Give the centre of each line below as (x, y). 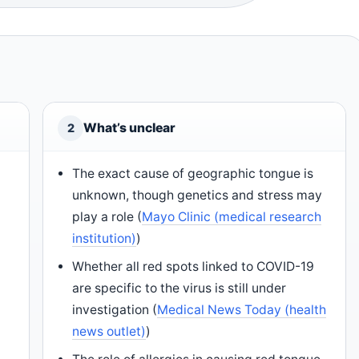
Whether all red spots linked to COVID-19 (194, 266)
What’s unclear (129, 128)
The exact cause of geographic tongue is (193, 173)
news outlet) (109, 331)
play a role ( (107, 217)
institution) (105, 238)
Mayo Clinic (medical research (232, 217)
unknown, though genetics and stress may (198, 195)
